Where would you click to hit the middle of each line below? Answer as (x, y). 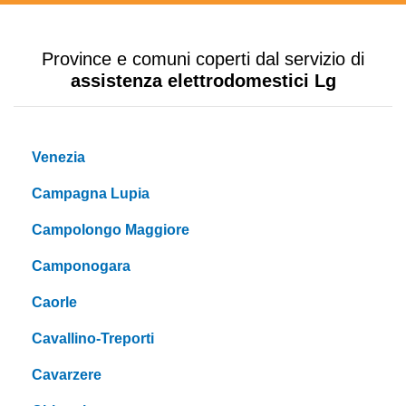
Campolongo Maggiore (111, 230)
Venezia (58, 158)
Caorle (54, 303)
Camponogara (81, 266)
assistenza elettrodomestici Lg (203, 81)
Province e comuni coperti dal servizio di (203, 59)
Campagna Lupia (91, 194)
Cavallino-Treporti (93, 339)
